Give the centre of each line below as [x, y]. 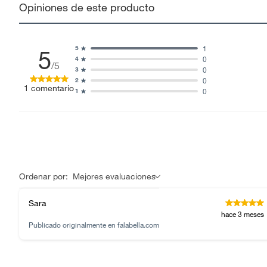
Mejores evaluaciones [114, 176]
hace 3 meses [242, 214]
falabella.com [138, 224]
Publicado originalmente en [73, 224]
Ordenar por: [44, 176]
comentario [52, 88]
